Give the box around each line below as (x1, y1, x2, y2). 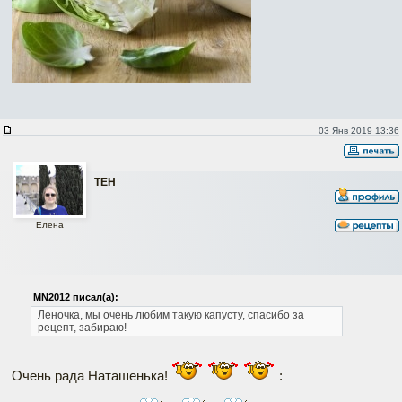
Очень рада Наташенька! (12, 367, 171, 383)
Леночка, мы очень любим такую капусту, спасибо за (37, 308, 304, 321)
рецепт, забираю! (37, 320, 127, 334)
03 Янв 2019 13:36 (318, 125, 399, 135)
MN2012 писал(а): (32, 291, 118, 302)
